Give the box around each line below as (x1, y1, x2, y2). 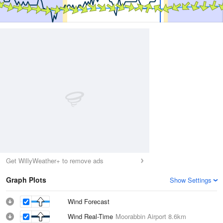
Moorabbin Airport (115, 212, 166, 221)
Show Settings (170, 175, 212, 185)
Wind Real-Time (68, 212, 115, 221)
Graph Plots (6, 175, 46, 185)
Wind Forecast (68, 197, 110, 206)
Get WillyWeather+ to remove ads (6, 156, 104, 165)
